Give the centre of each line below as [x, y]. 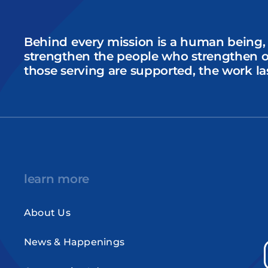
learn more [56, 179]
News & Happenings [74, 242]
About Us [47, 212]
